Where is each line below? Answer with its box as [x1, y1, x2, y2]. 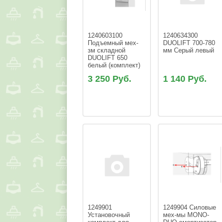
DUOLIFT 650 [88, 54, 130, 62]
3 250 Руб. [88, 74, 132, 84]
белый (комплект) [88, 61, 141, 69]
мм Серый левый [163, 47, 215, 55]
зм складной [88, 47, 130, 55]
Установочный [88, 211, 132, 219]
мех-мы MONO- [163, 211, 210, 219]
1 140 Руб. [163, 74, 207, 84]
